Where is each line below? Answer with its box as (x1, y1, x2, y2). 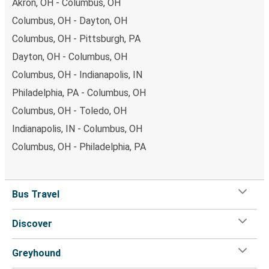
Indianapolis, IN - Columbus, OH (12, 122, 142, 134)
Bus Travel (12, 188, 59, 200)
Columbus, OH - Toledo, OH (12, 104, 127, 116)
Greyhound (12, 247, 61, 259)
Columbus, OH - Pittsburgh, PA (12, 32, 141, 44)
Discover (12, 217, 52, 229)
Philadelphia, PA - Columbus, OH (12, 86, 146, 98)
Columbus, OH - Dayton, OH (12, 14, 127, 26)
